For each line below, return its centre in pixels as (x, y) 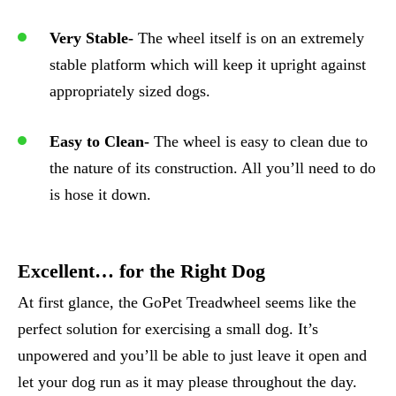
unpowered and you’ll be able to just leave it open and (192, 355)
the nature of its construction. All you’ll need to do (213, 168)
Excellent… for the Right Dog (141, 271)
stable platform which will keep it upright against (208, 65)
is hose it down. (100, 194)
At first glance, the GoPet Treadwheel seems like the (187, 302)
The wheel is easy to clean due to (259, 141)
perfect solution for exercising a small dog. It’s (168, 329)
